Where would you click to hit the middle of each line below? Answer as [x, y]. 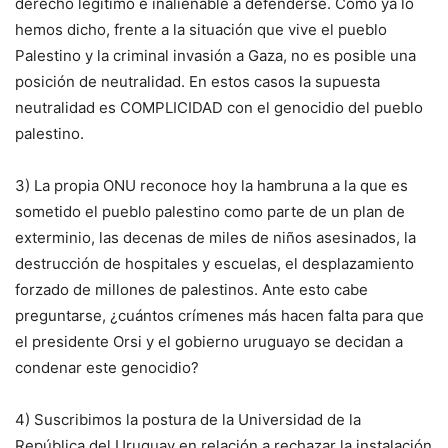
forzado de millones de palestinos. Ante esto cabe [191, 289]
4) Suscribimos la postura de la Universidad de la [188, 419]
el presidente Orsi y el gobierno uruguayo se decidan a [209, 341]
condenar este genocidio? [107, 367]
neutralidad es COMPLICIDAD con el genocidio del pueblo [219, 107]
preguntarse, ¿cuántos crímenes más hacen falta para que [219, 315]
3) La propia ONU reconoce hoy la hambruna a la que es [211, 185]
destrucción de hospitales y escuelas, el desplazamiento [214, 263]
